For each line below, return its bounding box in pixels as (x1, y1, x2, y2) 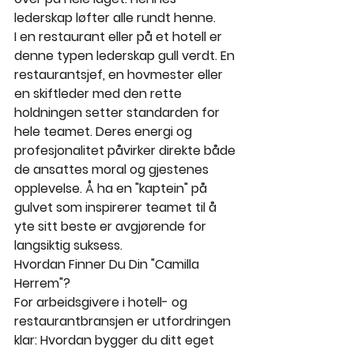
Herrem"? (14, 274, 70, 293)
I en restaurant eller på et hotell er (14, 28, 225, 47)
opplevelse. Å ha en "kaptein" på (14, 179, 210, 198)
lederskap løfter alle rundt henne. (14, 9, 216, 28)
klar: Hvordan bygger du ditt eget (14, 331, 217, 350)
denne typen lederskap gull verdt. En (14, 47, 238, 66)
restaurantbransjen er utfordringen (14, 312, 234, 331)
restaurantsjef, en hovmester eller (14, 66, 226, 85)
